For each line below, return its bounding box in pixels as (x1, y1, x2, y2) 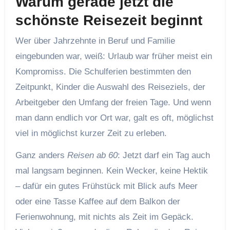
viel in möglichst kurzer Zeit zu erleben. (15, 128, 167, 138)
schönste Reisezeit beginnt (15, 12, 202, 29)
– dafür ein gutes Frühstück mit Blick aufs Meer (15, 181, 198, 191)
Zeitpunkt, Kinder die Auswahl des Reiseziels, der (15, 82, 205, 92)
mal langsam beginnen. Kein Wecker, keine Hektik (15, 165, 208, 176)
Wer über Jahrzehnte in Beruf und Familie (15, 35, 175, 46)
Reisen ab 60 (67, 150, 118, 160)
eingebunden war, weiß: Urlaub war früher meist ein (15, 51, 212, 61)
